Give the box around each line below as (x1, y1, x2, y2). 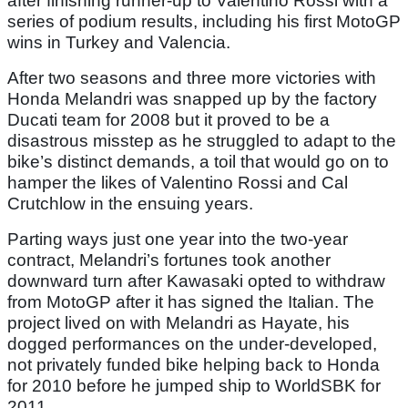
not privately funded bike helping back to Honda (7, 355, 380, 375)
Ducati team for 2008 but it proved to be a (7, 110, 330, 130)
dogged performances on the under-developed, (7, 334, 377, 354)
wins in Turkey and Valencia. (7, 33, 230, 53)
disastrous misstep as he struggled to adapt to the (7, 131, 396, 151)
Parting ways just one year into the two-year (7, 229, 348, 250)
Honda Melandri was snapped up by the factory (7, 89, 377, 109)
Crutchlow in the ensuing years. (7, 194, 253, 214)
